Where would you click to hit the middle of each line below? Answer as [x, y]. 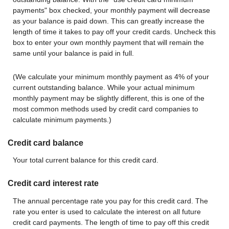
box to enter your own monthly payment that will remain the [108, 43]
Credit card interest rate [53, 184]
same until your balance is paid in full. [73, 53]
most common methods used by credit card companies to [106, 109]
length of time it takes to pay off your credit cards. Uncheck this [114, 32]
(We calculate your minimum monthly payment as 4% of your [111, 76]
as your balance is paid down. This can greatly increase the [109, 21]
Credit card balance [45, 143]
